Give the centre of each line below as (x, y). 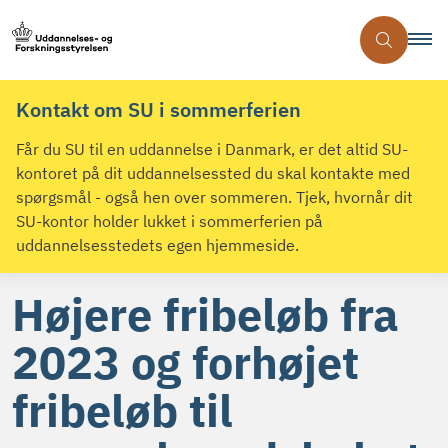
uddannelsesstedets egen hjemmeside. (157, 245)
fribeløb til (122, 410)
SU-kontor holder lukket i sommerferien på (169, 221)
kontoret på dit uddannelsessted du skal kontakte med (213, 173)
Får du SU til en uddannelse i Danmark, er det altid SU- (212, 149)
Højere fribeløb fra (205, 314)
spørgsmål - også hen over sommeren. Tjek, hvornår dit (214, 197)
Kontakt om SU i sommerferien (158, 109)
